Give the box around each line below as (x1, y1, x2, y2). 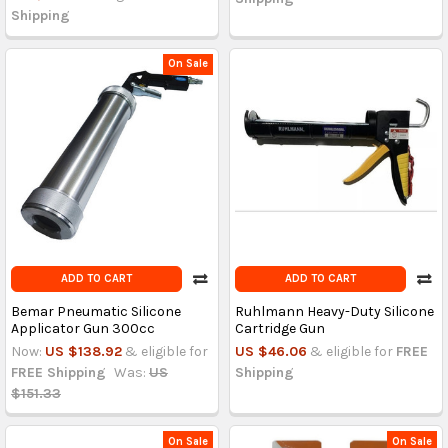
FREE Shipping (10, 363, 106, 381)
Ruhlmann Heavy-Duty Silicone (234, 302, 434, 320)
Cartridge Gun (234, 319, 325, 337)
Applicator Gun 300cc (10, 319, 155, 337)
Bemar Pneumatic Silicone (10, 302, 181, 320)
